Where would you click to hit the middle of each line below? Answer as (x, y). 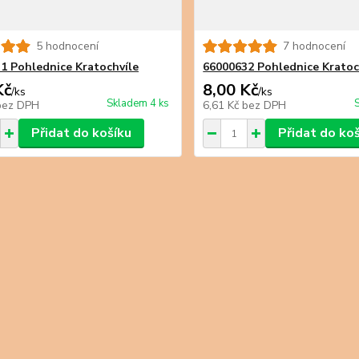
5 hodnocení (67, 46)
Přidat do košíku (81, 133)
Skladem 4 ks (138, 103)
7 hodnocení (315, 46)
